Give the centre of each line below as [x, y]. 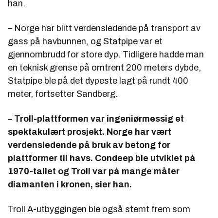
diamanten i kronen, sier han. [70, 184]
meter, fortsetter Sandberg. [63, 94]
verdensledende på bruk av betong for [89, 145]
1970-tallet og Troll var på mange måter [94, 171]
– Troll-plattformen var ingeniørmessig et [96, 118]
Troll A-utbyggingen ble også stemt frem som [99, 209]
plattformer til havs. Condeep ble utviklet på [102, 158]
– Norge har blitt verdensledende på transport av [104, 28]
